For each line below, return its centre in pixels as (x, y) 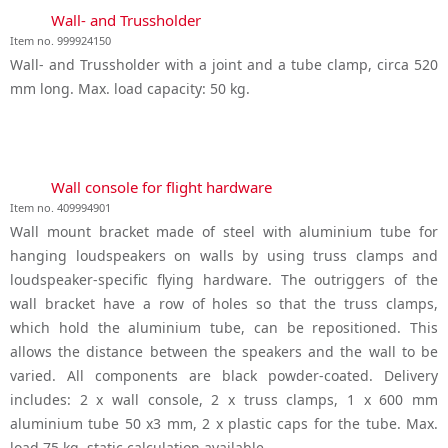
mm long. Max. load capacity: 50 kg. (130, 88)
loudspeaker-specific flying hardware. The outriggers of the (224, 279)
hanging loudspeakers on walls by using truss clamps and (224, 255)
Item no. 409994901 (60, 207)
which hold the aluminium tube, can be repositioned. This (224, 327)
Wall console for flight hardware (161, 186)
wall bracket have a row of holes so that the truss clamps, (224, 303)
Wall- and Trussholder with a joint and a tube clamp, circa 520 (224, 64)
